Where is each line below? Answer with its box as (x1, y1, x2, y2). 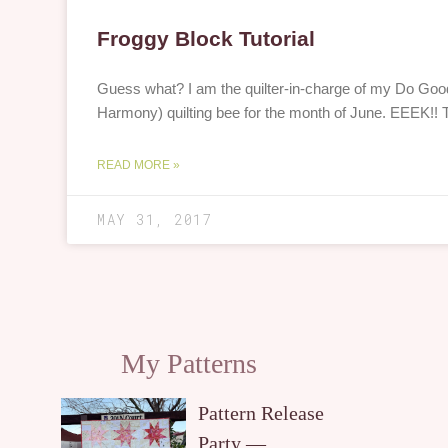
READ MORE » (97, 157, 181, 172)
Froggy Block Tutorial (97, 26, 316, 50)
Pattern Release (198, 401, 324, 424)
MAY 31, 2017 (97, 209, 213, 229)
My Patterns (120, 347, 257, 379)
